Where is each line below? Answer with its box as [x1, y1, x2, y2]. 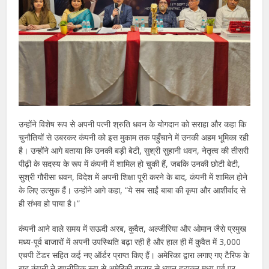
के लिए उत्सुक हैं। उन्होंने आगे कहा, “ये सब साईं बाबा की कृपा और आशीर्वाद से [19, 184, 246, 196]
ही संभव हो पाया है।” [19, 197, 80, 209]
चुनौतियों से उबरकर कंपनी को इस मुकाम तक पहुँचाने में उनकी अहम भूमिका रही [19, 131, 249, 143]
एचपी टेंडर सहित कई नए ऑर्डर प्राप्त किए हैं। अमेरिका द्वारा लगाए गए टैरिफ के [19, 249, 250, 261]
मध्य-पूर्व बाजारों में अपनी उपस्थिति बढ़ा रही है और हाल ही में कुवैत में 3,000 [19, 235, 241, 247]
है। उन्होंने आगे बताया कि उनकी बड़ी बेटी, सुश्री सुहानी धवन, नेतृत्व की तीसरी [19, 144, 249, 156]
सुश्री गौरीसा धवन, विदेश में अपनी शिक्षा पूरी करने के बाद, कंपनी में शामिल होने [19, 171, 248, 183]
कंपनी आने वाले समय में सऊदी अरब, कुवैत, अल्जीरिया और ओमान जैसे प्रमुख [19, 222, 247, 234]
